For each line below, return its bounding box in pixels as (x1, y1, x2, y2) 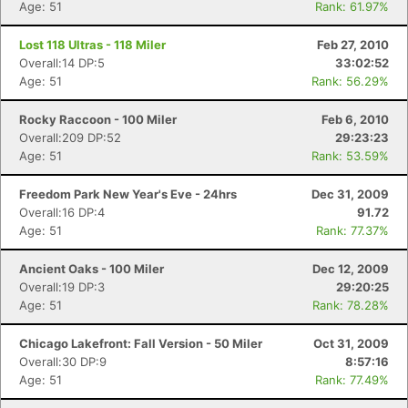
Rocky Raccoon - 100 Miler (19, 112, 177, 127)
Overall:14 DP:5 (19, 56, 105, 70)
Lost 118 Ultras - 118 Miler (19, 37, 166, 52)
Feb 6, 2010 (321, 112, 389, 127)
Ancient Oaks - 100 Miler (19, 261, 164, 276)
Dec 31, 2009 (311, 187, 389, 201)
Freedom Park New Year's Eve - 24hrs (19, 187, 237, 201)
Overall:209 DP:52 (19, 130, 121, 145)
